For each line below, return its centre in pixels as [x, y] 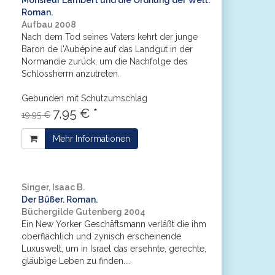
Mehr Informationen [91, 139]
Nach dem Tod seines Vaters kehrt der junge [109, 37]
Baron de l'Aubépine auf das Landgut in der [107, 49]
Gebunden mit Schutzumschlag [84, 98]
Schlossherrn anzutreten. [70, 74]
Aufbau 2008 [48, 25]
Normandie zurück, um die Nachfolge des [104, 61]
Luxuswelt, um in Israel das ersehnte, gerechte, [114, 249]
